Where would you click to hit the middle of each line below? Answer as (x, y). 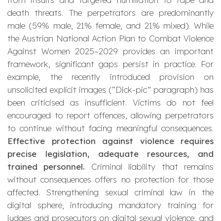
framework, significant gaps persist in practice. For (110, 64)
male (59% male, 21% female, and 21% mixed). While (110, 25)
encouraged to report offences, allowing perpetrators (110, 115)
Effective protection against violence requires (110, 141)
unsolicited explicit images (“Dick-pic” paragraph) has (110, 90)
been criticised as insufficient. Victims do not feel (110, 102)
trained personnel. (49, 166)
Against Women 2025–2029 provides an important (110, 51)
